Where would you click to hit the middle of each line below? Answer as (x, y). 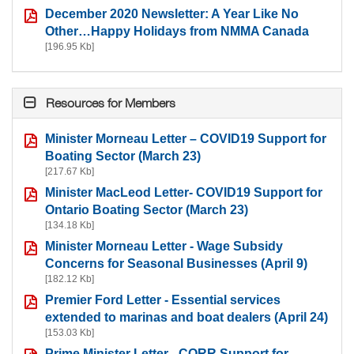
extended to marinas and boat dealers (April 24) (186, 317)
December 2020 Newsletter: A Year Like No (172, 13)
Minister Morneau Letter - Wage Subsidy (164, 246)
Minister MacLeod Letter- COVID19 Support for (184, 192)
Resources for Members (111, 102)
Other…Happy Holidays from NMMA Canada (177, 31)
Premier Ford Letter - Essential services (163, 299)
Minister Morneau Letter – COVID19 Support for (186, 138)
